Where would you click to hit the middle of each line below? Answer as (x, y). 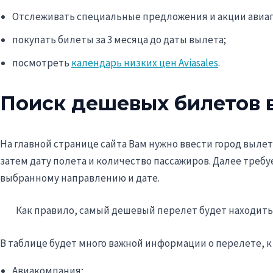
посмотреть (42, 62)
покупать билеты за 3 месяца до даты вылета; (119, 39)
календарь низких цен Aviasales (145, 62)
